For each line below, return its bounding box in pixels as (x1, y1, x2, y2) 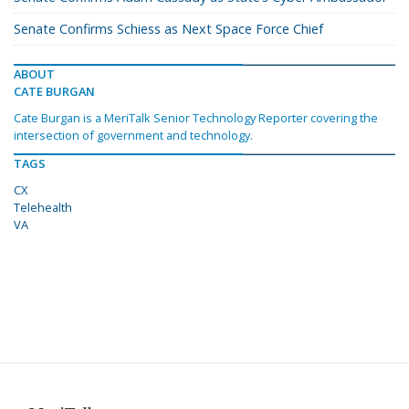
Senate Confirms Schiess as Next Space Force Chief (14, 20, 323, 38)
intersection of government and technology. (14, 127, 253, 144)
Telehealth (14, 199, 72, 216)
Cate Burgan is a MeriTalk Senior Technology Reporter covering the (14, 110, 378, 127)
